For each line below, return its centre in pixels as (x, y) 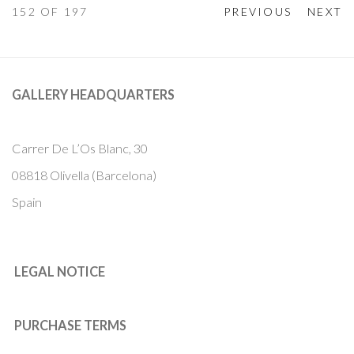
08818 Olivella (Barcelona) (84, 175)
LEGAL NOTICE (60, 272)
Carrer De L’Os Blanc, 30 (83, 149)
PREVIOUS (258, 12)
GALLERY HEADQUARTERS (93, 95)
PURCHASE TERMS (70, 326)
